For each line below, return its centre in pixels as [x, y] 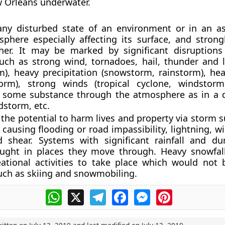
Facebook [146, 193]
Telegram [124, 193]
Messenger [171, 193]
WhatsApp [81, 193]
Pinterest [189, 193]
